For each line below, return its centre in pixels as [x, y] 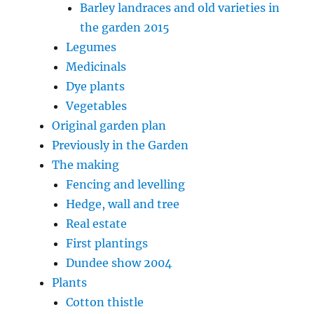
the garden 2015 [125, 27]
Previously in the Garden [121, 145]
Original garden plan [109, 125]
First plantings [107, 243]
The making [86, 164]
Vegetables [97, 105]
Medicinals [96, 66]
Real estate [97, 223]
